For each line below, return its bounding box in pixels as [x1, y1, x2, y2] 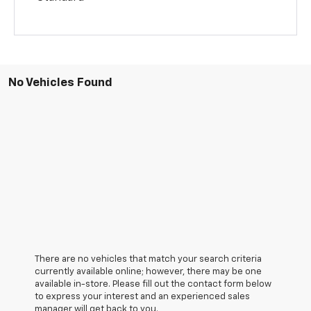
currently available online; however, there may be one [35, 267, 262, 276]
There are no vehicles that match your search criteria [35, 254, 262, 264]
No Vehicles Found [8, 76, 112, 89]
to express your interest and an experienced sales [35, 292, 250, 301]
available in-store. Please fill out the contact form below [35, 279, 271, 289]
